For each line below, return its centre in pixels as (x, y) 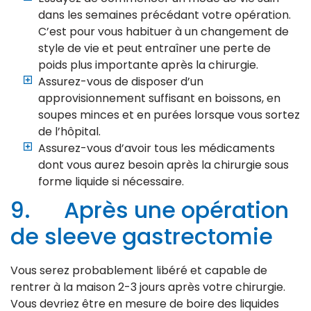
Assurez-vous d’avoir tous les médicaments (157, 148)
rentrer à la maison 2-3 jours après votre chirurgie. (148, 287)
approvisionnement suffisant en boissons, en (159, 98)
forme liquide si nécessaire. (111, 181)
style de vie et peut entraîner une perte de (154, 48)
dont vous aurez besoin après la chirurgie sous (163, 165)
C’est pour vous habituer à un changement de (163, 31)
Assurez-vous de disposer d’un (121, 81)
